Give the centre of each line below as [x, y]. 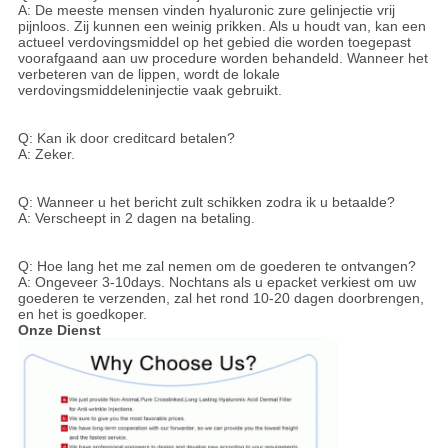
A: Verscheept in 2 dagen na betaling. [136, 218]
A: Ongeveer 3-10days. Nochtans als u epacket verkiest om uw [216, 282]
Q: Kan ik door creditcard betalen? [126, 138]
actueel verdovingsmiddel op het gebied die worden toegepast [214, 42]
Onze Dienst [59, 330]
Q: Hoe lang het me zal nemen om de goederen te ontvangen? [216, 266]
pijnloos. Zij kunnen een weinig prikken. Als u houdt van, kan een [221, 26]
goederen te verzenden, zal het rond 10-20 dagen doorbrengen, [220, 298]
